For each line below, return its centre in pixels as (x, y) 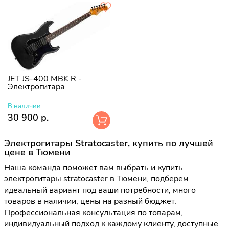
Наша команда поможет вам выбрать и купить (94, 168)
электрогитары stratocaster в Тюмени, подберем (96, 179)
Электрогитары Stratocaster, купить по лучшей (109, 143)
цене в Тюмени (37, 153)
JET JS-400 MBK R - (45, 78)
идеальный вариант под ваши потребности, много (100, 190)
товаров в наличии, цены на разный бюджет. (90, 202)
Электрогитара (36, 87)
